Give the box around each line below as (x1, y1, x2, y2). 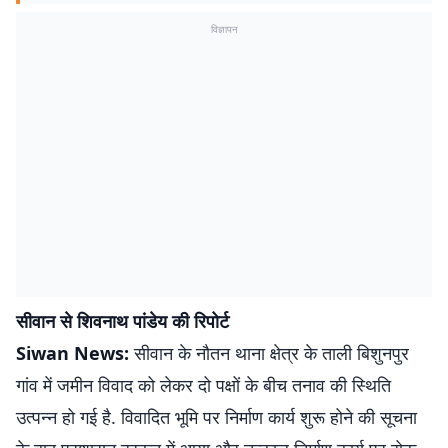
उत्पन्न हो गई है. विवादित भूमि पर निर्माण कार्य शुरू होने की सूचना (16, 405, 417, 429)
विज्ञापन (210, 22, 238, 36)
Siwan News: (16, 341, 134, 365)
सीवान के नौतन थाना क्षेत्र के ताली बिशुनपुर (134, 341, 409, 365)
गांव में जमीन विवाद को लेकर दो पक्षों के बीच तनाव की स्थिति (16, 373, 391, 397)
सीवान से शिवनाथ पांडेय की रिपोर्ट (16, 309, 229, 333)
